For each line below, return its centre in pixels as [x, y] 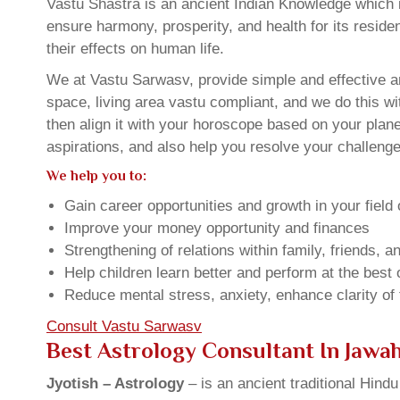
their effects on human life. [135, 49]
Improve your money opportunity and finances [217, 228]
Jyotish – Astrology [115, 383]
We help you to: [96, 176]
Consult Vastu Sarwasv [124, 326]
